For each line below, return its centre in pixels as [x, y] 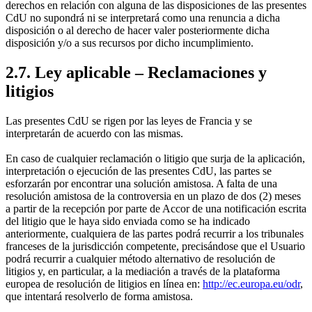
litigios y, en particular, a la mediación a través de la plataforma [143, 271]
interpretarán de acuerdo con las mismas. [94, 133]
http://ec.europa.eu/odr [251, 283]
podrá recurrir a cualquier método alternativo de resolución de [140, 258]
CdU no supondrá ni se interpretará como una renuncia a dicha [143, 17]
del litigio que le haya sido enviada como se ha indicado [128, 221]
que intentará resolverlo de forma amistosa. [99, 296]
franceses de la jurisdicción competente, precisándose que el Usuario [155, 246]
